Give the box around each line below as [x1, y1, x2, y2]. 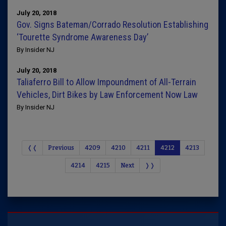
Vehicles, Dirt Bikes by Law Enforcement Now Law [17, 89, 198, 100]
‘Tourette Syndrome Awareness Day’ [17, 32, 150, 42]
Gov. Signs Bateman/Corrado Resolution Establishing [17, 19, 208, 30]
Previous [47, 144, 74, 151]
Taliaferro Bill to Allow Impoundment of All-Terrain [17, 77, 196, 87]
